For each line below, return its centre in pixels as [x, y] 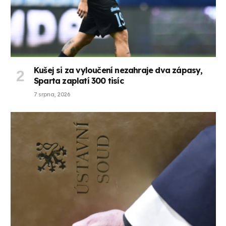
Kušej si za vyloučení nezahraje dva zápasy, [118, 70]
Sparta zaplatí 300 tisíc [79, 81]
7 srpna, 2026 [52, 95]
